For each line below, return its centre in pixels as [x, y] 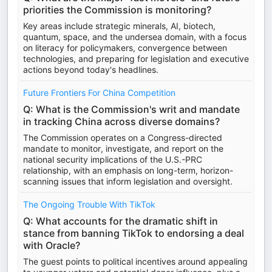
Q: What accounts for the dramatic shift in [121, 221]
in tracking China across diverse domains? [121, 121]
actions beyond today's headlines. [91, 70]
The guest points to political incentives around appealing [135, 261]
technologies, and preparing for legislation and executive [136, 59]
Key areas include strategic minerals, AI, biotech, [119, 26]
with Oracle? [52, 245]
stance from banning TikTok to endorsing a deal [134, 233]
